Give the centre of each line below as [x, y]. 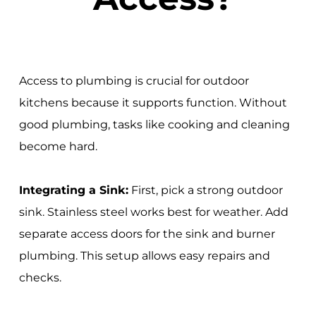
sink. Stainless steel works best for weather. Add [153, 212]
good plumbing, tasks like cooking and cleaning [154, 124]
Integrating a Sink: [73, 190]
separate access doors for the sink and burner [147, 233]
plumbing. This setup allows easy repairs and [144, 255]
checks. [40, 277]
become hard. [58, 146]
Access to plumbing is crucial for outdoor [134, 80]
